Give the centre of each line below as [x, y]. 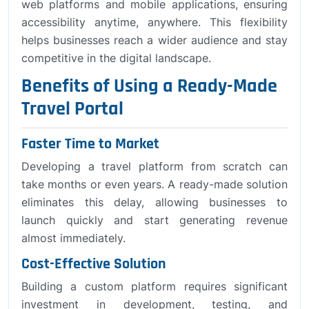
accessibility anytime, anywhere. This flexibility [154, 22]
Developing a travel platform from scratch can [154, 166]
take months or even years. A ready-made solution [154, 184]
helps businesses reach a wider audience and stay [154, 40]
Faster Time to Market [90, 144]
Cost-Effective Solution [94, 264]
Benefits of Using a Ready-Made [149, 86]
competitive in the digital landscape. [116, 58]
